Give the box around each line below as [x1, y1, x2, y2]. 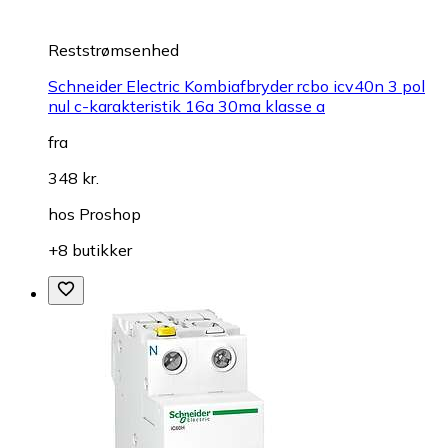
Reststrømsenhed [48, 39, 179, 60]
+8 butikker [48, 239, 132, 260]
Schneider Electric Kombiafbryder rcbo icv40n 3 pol [48, 75, 425, 96]
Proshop [79, 203, 141, 224]
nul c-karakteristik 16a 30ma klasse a [48, 95, 325, 116]
